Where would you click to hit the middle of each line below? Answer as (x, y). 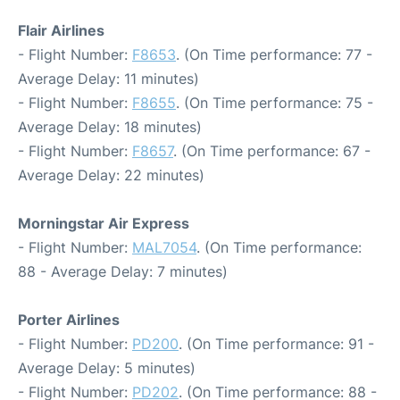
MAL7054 (164, 247)
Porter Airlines (69, 320)
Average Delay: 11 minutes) (108, 79)
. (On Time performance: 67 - (272, 151)
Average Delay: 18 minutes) (110, 127)
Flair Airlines (61, 30)
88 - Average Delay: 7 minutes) (123, 271)
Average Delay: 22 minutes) (111, 175)
